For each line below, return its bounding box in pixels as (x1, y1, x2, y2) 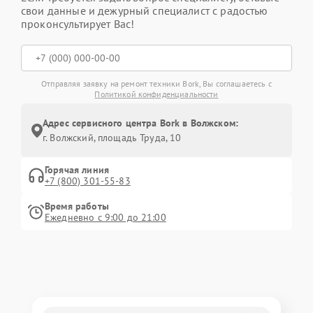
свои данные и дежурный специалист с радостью (21, 3, 268, 18)
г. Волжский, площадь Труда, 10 (43, 131, 182, 145)
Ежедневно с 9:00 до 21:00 (45, 211, 166, 224)
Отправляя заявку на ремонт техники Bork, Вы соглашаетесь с (41, 78, 272, 89)
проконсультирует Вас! (21, 17, 135, 31)
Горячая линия (45, 163, 109, 177)
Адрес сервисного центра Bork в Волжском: (43, 117, 238, 130)
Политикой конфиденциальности (94, 89, 219, 100)
